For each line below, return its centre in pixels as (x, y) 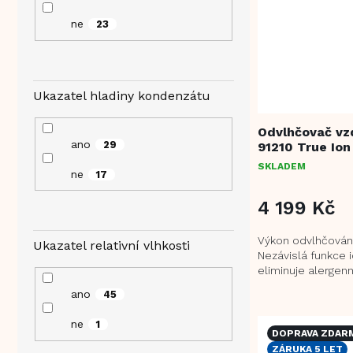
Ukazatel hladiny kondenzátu (122, 95)
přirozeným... (291, 300)
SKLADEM (282, 166)
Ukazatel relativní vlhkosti (111, 246)
